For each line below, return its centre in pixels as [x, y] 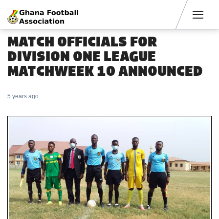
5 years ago [23, 96]
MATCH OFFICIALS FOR [82, 42]
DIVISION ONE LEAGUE [82, 56]
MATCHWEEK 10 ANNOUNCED [105, 71]
